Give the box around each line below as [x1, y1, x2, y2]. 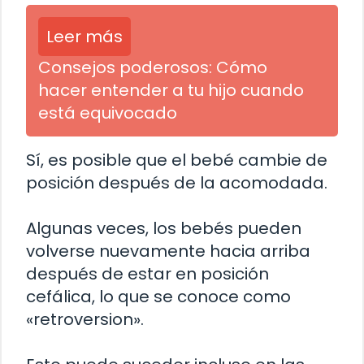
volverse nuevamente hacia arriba [26, 240, 310, 263]
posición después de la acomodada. [26, 171, 327, 195]
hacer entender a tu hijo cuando [38, 79, 304, 102]
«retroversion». [26, 308, 144, 331]
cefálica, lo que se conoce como [26, 285, 291, 309]
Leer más [46, 25, 123, 49]
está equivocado [38, 102, 177, 125]
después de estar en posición [26, 262, 269, 286]
